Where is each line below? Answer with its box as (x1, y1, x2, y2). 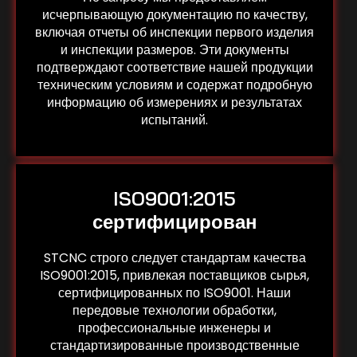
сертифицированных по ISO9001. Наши (58, 283, 291, 302)
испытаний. (141, 110, 208, 129)
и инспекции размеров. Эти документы (60, 40, 289, 59)
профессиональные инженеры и (78, 318, 271, 337)
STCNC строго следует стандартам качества (43, 248, 306, 267)
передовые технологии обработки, (73, 300, 277, 320)
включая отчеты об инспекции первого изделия (35, 22, 314, 41)
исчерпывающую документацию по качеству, (41, 5, 308, 24)
